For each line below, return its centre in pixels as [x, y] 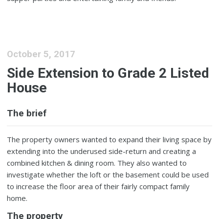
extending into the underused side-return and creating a [102, 151]
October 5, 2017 [41, 54]
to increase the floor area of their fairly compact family [99, 186]
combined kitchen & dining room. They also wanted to [97, 163]
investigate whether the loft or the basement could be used [108, 175]
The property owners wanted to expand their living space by [109, 140]
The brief [27, 114]
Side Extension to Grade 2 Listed [108, 73]
